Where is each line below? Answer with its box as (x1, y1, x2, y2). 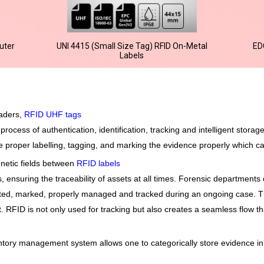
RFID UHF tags (24, 109, 81, 119)
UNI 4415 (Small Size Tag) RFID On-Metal (56, 41, 207, 51)
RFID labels (77, 158, 120, 168)
